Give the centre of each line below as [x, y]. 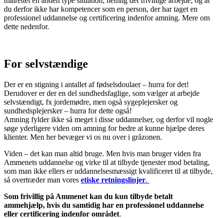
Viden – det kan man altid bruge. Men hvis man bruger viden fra [102, 153]
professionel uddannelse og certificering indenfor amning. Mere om [107, 18]
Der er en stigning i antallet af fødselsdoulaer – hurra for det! [97, 84]
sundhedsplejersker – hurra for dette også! [68, 110]
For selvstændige [46, 64]
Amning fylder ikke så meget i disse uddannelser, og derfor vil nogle [109, 119]
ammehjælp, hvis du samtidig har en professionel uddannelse [104, 205]
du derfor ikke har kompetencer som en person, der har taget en [101, 9]
